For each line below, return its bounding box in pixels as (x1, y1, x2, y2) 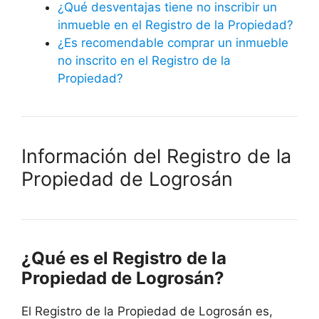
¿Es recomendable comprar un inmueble (58, 36, 288, 51)
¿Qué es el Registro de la (21, 248, 226, 269)
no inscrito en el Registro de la (58, 53, 231, 68)
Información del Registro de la (21, 145, 291, 169)
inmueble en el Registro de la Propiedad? (58, 18, 293, 33)
